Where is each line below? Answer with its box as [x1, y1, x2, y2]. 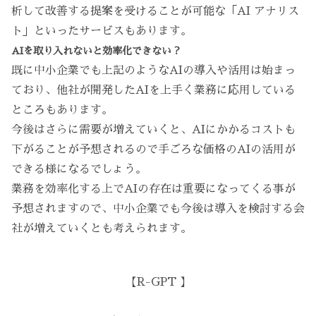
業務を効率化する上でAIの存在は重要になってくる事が [11, 183, 296, 195]
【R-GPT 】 [125, 276, 191, 288]
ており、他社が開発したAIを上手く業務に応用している [11, 85, 296, 97]
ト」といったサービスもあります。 [11, 25, 192, 37]
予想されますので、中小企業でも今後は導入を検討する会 [11, 203, 305, 215]
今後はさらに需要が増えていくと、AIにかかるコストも [11, 124, 296, 136]
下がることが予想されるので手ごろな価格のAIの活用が [11, 144, 296, 156]
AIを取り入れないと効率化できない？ [11, 46, 181, 56]
